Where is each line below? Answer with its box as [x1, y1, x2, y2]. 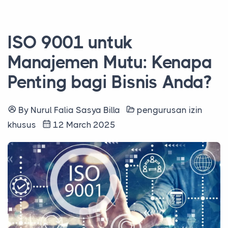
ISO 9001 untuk [8, 32, 133, 52]
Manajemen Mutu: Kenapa [8, 52, 212, 72]
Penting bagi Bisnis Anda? [8, 72, 212, 92]
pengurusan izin [135, 104, 203, 115]
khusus [8, 119, 42, 130]
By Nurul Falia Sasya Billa [16, 104, 126, 115]
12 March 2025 [51, 119, 116, 130]
